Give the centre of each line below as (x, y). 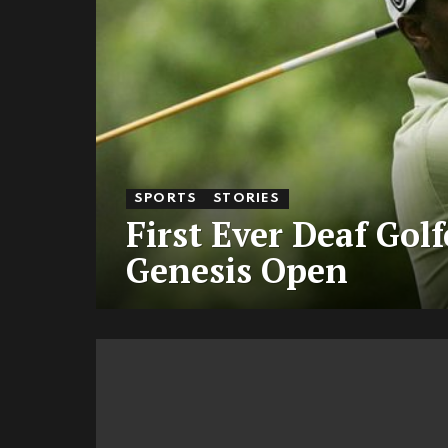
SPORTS (166, 198)
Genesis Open (237, 270)
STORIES (247, 198)
